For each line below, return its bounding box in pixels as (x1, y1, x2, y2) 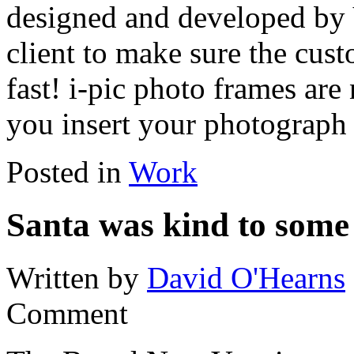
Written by (6, 261, 147, 296)
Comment (6, 296, 128, 331)
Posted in (6, 155, 129, 190)
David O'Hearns (147, 261, 345, 296)
